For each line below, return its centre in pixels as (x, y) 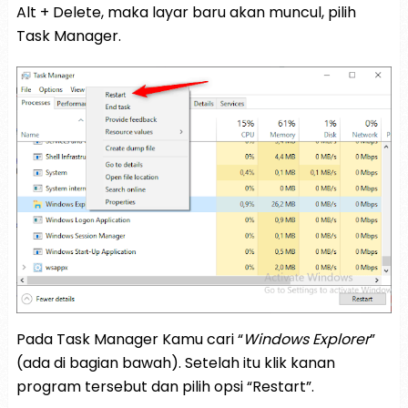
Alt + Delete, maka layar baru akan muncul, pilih (186, 12)
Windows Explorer (306, 339)
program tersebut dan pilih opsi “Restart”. (165, 386)
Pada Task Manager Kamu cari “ (129, 339)
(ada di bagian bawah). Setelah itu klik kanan (175, 362)
